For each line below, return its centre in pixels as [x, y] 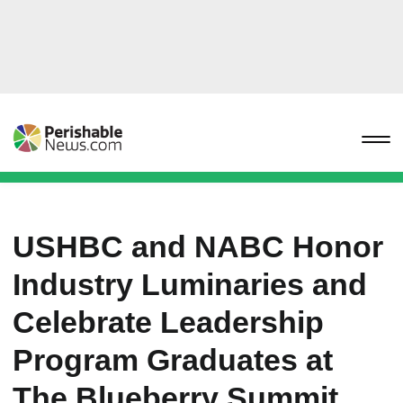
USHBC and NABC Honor [198, 246]
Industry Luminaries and [190, 284]
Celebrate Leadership [168, 322]
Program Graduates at [173, 360]
